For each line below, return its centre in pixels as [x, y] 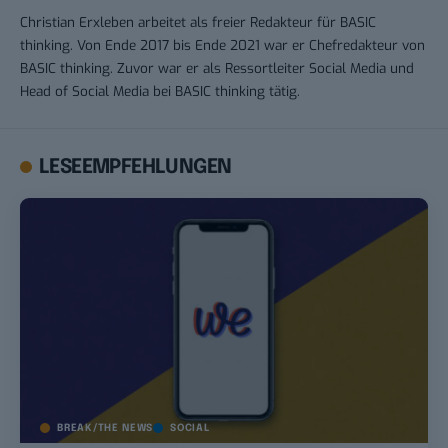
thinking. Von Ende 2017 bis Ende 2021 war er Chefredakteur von [222, 44]
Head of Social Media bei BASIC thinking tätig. [160, 90]
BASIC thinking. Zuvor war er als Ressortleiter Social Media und [217, 67]
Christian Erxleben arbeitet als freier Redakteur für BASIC [198, 21]
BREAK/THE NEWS [105, 427]
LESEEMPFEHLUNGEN [135, 167]
